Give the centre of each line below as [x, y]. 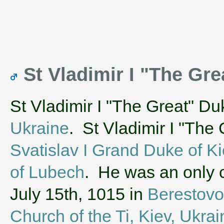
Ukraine [39, 128]
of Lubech [47, 172]
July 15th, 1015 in [79, 194]
